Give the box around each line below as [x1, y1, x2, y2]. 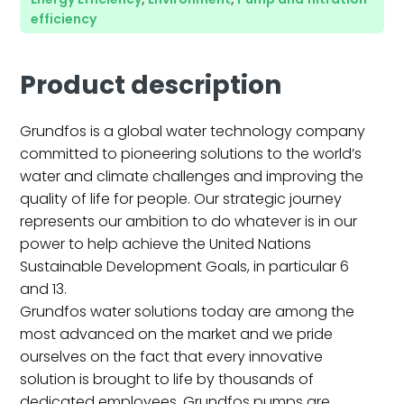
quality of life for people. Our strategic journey [20, 188, 343, 209]
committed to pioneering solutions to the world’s [20, 142, 363, 164]
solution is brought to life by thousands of [20, 368, 315, 390]
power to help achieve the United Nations [20, 233, 312, 254]
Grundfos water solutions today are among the [20, 300, 355, 322]
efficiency [31, 10, 97, 28]
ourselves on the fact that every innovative [20, 345, 324, 367]
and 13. [20, 278, 68, 299]
